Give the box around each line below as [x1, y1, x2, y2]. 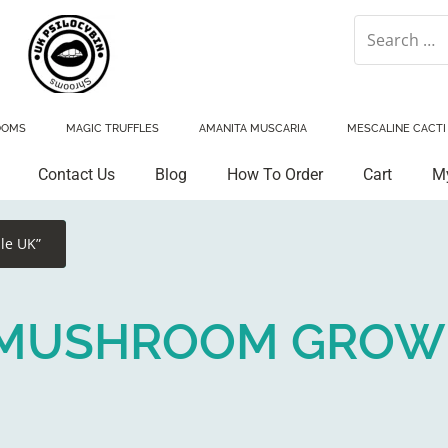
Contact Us [37, 165, 115, 184]
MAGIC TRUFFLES [66, 122, 159, 135]
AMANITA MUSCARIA [199, 122, 307, 135]
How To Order [226, 165, 323, 184]
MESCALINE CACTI [347, 122, 446, 135]
